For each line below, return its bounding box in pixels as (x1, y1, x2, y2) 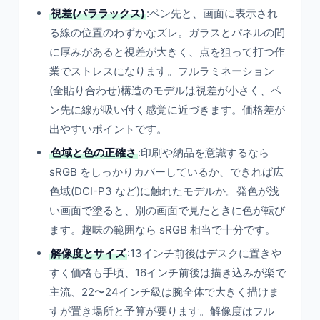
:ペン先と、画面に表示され (146, 6, 278, 20)
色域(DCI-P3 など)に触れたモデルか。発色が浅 (49, 184, 279, 198)
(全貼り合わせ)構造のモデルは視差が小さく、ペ (49, 84, 281, 97)
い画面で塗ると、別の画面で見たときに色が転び (49, 204, 285, 217)
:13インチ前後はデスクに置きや (127, 246, 281, 260)
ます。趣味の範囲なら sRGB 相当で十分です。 (49, 223, 276, 236)
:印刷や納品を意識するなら (138, 146, 269, 159)
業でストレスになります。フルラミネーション (49, 64, 274, 78)
